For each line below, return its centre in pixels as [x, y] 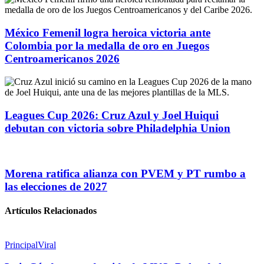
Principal [21, 245]
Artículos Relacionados [51, 211]
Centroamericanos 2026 [62, 59]
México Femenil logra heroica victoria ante [108, 33]
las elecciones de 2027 [56, 187]
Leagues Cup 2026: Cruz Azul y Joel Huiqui [112, 115]
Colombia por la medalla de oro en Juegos [107, 46]
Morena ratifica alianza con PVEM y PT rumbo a [125, 174]
